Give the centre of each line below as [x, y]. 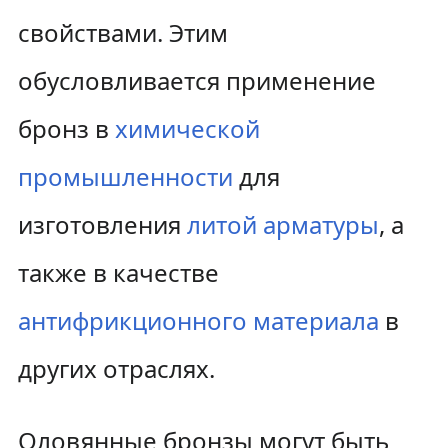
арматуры [320, 224]
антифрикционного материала [198, 320]
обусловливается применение [196, 80]
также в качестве [118, 272]
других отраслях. [116, 368]
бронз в [66, 128]
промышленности [125, 176]
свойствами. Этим [122, 32]
